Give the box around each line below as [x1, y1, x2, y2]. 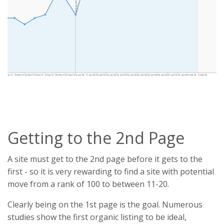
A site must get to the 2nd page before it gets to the [7, 153, 202, 165]
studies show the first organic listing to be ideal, [7, 211, 186, 223]
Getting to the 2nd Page [7, 127, 184, 149]
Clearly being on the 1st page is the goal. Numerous [7, 199, 202, 210]
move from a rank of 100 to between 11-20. [7, 178, 169, 190]
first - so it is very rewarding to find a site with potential [7, 166, 214, 177]
